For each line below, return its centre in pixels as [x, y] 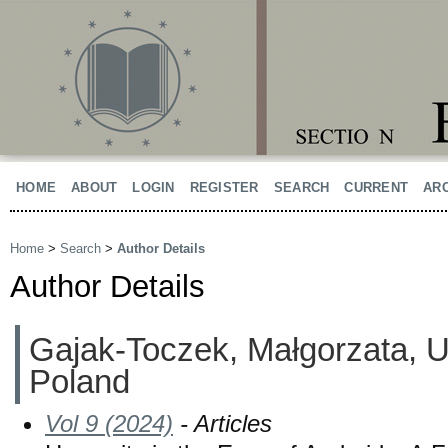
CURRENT [376, 187]
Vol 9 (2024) [109, 423]
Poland [79, 381]
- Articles [222, 423]
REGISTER [224, 187]
